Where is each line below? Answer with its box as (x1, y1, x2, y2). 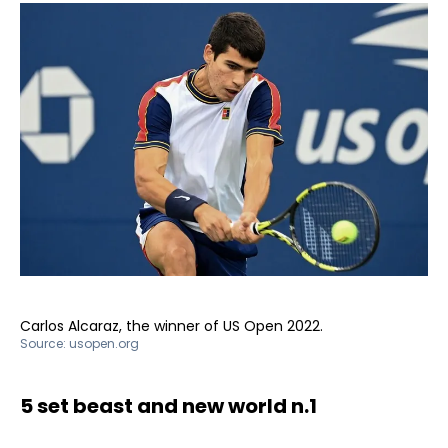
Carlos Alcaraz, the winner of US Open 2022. (20, 315, 323, 336)
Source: (20, 334, 69, 352)
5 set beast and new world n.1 (20, 391, 317, 420)
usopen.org (69, 334, 139, 352)
